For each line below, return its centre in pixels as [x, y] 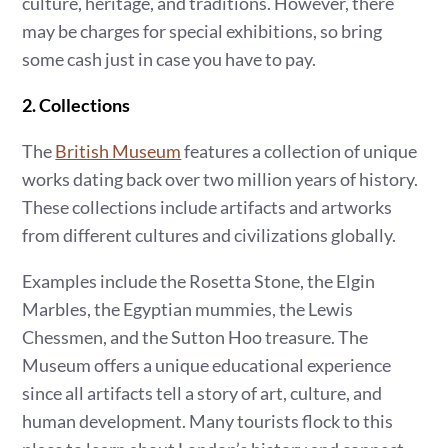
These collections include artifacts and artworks [207, 207]
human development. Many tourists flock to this [208, 421]
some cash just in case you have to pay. [169, 59]
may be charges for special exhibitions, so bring [202, 31]
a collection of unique [335, 151]
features [217, 151]
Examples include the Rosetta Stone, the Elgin [199, 281]
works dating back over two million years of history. [220, 179]
